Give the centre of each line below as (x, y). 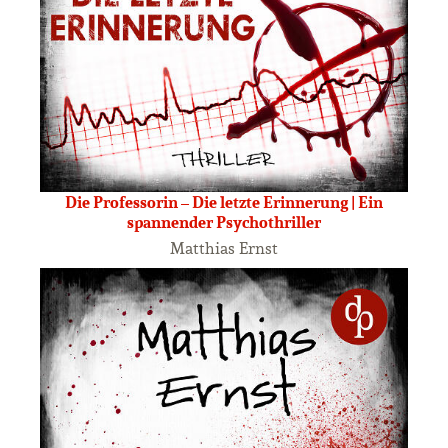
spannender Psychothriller (224, 221)
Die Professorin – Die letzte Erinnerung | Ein (224, 201)
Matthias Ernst (224, 247)
